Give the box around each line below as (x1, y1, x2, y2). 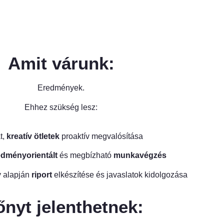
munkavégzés (113, 151, 166, 160)
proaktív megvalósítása (59, 132, 143, 141)
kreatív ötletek (6, 132, 59, 141)
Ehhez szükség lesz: (24, 102, 97, 111)
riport (31, 170, 52, 179)
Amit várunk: (7, 53, 114, 73)
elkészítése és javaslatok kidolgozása (51, 170, 187, 179)
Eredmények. (37, 83, 84, 92)
